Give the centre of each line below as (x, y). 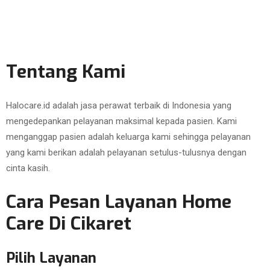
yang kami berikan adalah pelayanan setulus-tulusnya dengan (126, 152)
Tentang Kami (66, 72)
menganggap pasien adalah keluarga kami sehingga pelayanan (128, 137)
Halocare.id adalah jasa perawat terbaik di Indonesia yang (119, 105)
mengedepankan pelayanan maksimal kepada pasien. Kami (121, 121)
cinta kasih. (28, 168)
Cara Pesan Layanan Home (119, 202)
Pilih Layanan (51, 258)
